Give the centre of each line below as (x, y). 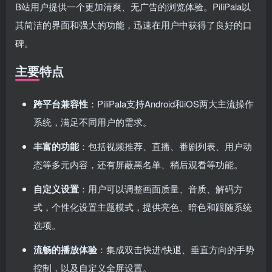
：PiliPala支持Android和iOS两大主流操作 (171, 104)
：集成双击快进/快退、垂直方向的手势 (176, 249)
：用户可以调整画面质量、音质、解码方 (161, 189)
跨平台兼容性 (61, 104)
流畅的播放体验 (65, 250)
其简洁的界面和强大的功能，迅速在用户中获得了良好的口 (134, 25)
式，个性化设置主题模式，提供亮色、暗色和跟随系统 (143, 207)
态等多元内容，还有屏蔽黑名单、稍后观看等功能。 (138, 164)
